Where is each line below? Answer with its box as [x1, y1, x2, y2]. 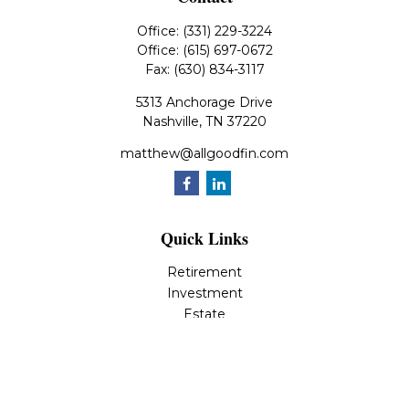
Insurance [173, 327, 236, 343]
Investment [166, 285, 243, 301]
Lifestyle [177, 390, 232, 406]
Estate [184, 306, 225, 322]
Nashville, [142, 113, 202, 130]
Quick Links [161, 226, 248, 250]
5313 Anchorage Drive [136, 94, 273, 110]
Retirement [167, 264, 242, 280]
